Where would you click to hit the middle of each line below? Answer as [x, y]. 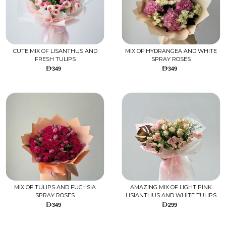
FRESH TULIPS [55, 59]
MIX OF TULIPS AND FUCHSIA [55, 187]
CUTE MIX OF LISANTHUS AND [55, 51]
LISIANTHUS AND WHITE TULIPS [171, 195]
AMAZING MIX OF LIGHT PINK [171, 187]
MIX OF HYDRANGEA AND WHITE [171, 51]
